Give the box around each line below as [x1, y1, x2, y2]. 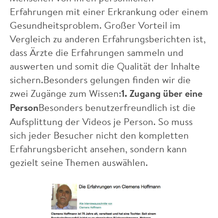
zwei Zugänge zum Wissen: [10, 87, 121, 99]
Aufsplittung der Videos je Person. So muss [10, 115, 193, 127]
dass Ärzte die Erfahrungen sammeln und [10, 46, 183, 58]
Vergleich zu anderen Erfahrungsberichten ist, [10, 32, 206, 45]
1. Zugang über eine [121, 87, 202, 100]
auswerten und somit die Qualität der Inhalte [10, 59, 200, 72]
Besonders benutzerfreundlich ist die [38, 101, 196, 113]
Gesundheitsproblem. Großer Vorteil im [10, 18, 181, 31]
